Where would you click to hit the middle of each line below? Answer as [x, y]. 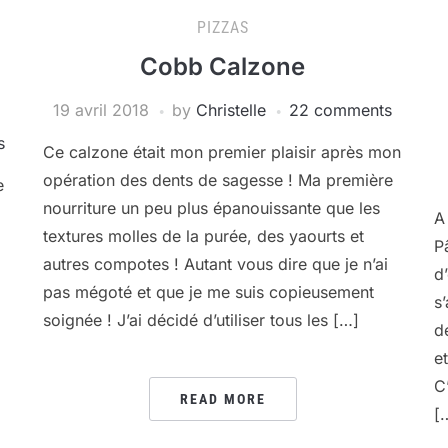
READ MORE [222, 399]
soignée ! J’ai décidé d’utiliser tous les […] [200, 320]
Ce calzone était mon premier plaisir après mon [221, 152]
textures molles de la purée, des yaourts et [203, 236]
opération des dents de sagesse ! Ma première [217, 180]
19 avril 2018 [101, 110]
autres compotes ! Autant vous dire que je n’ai [215, 264]
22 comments [341, 110]
